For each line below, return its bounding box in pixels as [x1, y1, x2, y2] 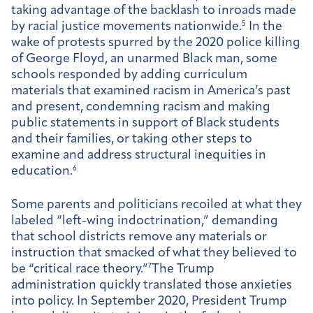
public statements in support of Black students [11, 116, 279, 130]
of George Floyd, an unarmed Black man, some [11, 52, 277, 66]
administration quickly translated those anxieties [11, 279, 292, 293]
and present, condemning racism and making [11, 100, 270, 114]
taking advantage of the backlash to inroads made [11, 3, 296, 17]
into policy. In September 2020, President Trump [11, 295, 287, 309]
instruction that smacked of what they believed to [11, 247, 297, 261]
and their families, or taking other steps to [11, 132, 252, 146]
